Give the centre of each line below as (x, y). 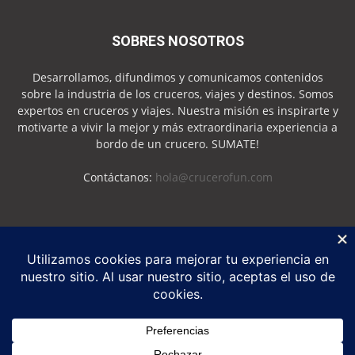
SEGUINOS (177, 236)
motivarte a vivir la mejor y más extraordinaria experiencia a (177, 127)
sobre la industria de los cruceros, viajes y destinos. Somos (177, 94)
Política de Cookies (232, 346)
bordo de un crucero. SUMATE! (177, 143)
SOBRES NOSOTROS (177, 40)
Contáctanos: (119, 177)
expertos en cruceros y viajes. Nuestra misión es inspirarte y (177, 110)
